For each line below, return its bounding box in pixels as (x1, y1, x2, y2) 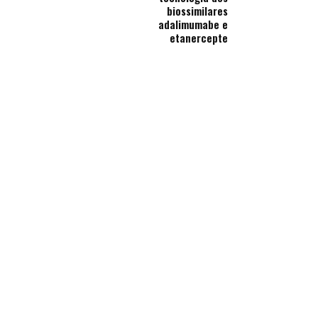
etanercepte (170, 30, 229, 45)
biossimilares (167, 3, 229, 18)
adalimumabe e (158, 16, 229, 32)
